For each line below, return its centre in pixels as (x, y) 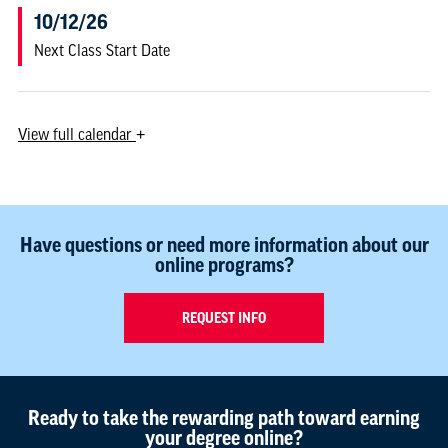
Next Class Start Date (101, 50)
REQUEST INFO (224, 318)
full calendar (92, 134)
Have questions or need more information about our (224, 245)
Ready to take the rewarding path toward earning (224, 418)
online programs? (224, 265)
